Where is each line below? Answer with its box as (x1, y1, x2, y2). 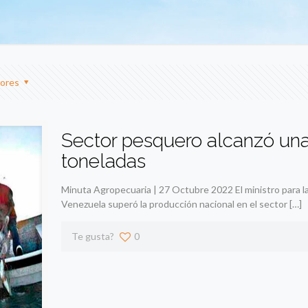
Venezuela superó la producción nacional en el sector (60, 198, 287, 210)
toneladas (60, 150, 146, 173)
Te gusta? (71, 230, 114, 243)
